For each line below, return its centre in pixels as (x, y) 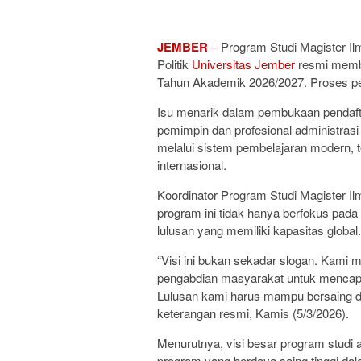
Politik (174, 64)
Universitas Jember (243, 64)
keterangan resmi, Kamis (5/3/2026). (253, 313)
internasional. (192, 164)
